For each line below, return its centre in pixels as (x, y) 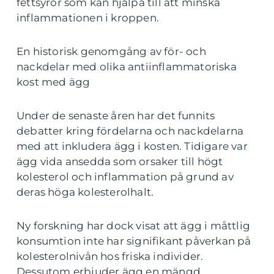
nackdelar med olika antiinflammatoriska (127, 67)
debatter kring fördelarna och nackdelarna (130, 131)
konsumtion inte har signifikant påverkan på (134, 241)
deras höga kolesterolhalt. (85, 192)
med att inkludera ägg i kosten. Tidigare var (132, 146)
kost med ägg (54, 82)
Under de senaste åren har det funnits (116, 116)
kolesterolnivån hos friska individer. (110, 257)
